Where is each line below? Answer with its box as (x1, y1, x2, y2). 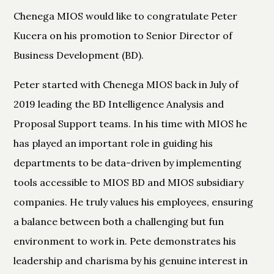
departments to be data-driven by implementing (13, 156, 242, 169)
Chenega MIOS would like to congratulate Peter (13, 9, 238, 22)
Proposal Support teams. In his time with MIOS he (13, 117, 248, 130)
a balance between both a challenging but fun (13, 215, 224, 228)
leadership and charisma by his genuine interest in (13, 254, 248, 267)
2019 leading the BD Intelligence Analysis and (13, 97, 224, 110)
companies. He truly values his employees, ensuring (13, 195, 254, 208)
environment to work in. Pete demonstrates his (13, 234, 237, 247)
